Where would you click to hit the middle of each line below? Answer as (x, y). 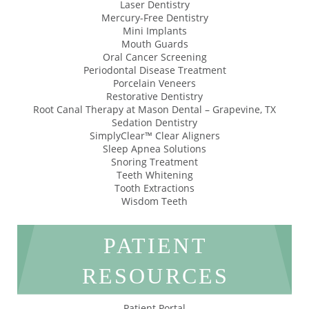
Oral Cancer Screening (154, 57)
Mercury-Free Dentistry (154, 18)
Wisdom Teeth (154, 201)
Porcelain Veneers (154, 83)
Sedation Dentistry (154, 123)
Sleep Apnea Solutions (154, 149)
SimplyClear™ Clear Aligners (154, 136)
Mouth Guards (154, 44)
